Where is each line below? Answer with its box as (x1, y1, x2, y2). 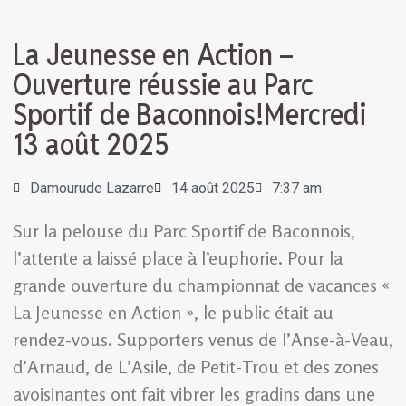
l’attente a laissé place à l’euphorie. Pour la (13, 246, 343, 269)
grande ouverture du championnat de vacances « (13, 273, 390, 296)
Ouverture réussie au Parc (13, 64, 314, 104)
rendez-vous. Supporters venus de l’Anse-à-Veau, (13, 327, 393, 351)
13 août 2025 (13, 124, 169, 164)
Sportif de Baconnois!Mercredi (13, 94, 366, 134)
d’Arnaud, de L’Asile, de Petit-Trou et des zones (13, 354, 379, 378)
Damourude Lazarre (30, 179, 154, 197)
